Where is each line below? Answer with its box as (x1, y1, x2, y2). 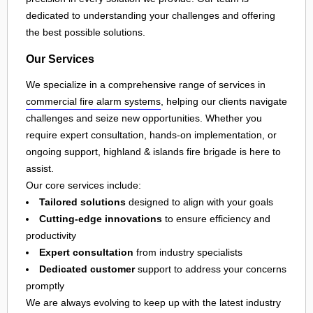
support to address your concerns (135, 263, 286, 275)
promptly (26, 280, 64, 292)
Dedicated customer (39, 263, 135, 275)
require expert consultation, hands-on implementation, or (26, 129, 277, 141)
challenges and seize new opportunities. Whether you (26, 112, 262, 124)
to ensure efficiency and (162, 213, 270, 225)
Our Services (26, 52, 94, 65)
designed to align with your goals (126, 196, 273, 208)
